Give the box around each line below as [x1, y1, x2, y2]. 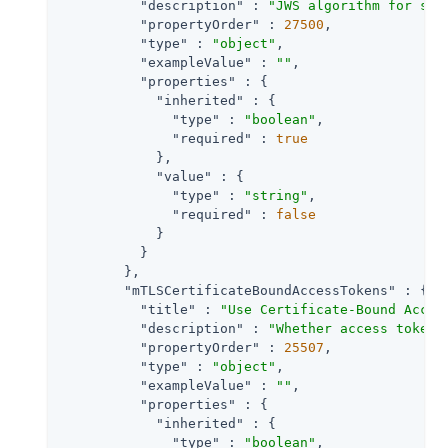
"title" [140, 301, 196, 317]
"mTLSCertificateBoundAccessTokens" [124, 282, 396, 298]
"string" [244, 187, 308, 203]
